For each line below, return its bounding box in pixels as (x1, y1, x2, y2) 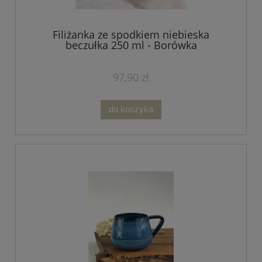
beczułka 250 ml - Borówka (65, 37, 197, 52)
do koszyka (109, 104, 153, 115)
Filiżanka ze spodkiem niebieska (53, 27, 209, 42)
